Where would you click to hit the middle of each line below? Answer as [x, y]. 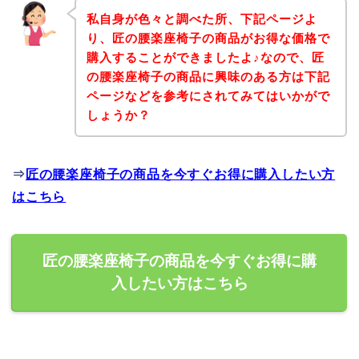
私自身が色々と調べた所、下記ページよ [202, 18]
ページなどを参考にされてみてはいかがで [208, 95]
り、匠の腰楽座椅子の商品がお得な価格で [208, 38]
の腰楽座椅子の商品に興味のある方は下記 [208, 76]
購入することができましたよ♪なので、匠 [205, 57]
